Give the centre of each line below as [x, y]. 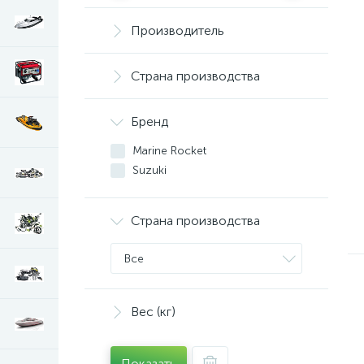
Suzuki [149, 170]
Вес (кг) [153, 312]
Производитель [178, 30]
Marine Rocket [169, 151]
